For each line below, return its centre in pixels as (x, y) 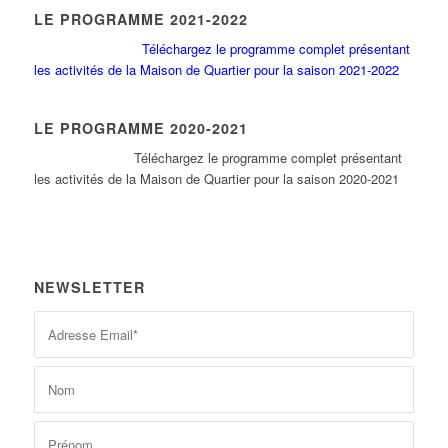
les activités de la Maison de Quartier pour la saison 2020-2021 (216, 179)
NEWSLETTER (89, 287)
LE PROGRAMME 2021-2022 (140, 19)
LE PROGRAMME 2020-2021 (140, 128)
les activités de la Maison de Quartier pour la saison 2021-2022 (216, 70)
